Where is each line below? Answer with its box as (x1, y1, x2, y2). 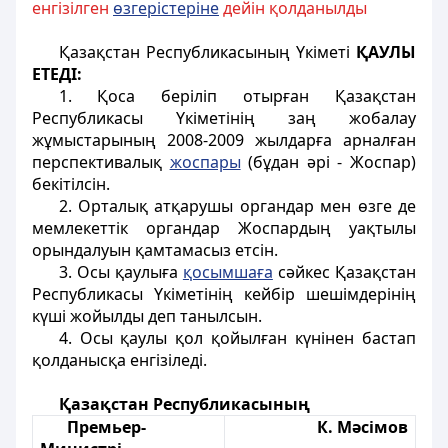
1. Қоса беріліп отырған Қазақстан (58, 85, 416, 107)
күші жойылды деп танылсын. (32, 305, 262, 327)
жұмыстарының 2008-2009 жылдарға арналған (32, 129, 416, 151)
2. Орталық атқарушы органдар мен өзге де (58, 195, 416, 217)
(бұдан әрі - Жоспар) (240, 151, 417, 173)
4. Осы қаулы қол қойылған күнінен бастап (58, 327, 416, 349)
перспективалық (32, 151, 170, 173)
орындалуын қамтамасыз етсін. (32, 239, 278, 261)
